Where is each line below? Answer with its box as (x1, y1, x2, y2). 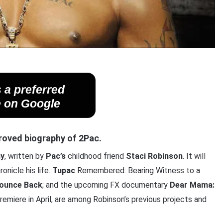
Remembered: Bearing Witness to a (75, 166, 200, 176)
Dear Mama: (169, 180, 215, 190)
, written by (4, 151, 46, 161)
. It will (182, 151, 206, 161)
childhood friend (65, 151, 126, 161)
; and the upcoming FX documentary (42, 180, 170, 190)
